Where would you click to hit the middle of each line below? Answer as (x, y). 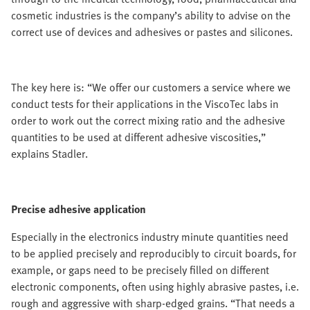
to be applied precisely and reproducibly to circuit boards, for (154, 253)
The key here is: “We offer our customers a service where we (151, 87)
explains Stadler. (49, 154)
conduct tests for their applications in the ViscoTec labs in (145, 104)
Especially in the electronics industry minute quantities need (150, 237)
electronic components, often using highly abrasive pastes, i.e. (155, 286)
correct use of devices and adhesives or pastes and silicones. (152, 32)
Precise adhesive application (79, 209)
